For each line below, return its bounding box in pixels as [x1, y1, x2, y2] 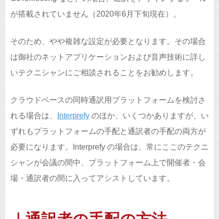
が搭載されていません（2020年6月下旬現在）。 [10, 9, 181, 18]
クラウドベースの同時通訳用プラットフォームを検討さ [10, 95, 206, 104]
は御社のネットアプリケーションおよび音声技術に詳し [10, 52, 206, 61]
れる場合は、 [10, 111, 57, 120]
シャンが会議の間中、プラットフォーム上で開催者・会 [10, 158, 206, 167]
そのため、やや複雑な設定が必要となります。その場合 [10, 37, 206, 45]
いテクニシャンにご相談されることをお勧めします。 [10, 68, 198, 77]
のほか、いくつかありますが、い [89, 111, 209, 120]
